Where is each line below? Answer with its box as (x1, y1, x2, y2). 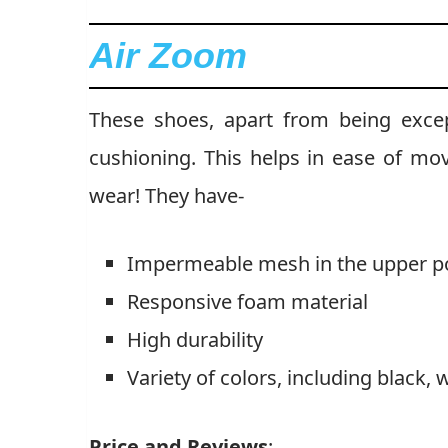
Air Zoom (89, 34, 247, 76)
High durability (127, 325, 263, 353)
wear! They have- (89, 181, 244, 209)
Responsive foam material (127, 287, 368, 315)
